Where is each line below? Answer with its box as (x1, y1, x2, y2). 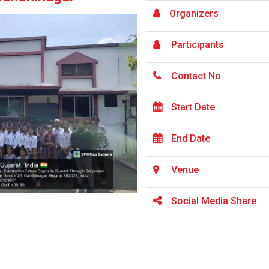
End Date (171, 133, 211, 144)
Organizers (169, 8, 219, 19)
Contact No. (171, 70, 224, 82)
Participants (171, 39, 225, 50)
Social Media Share (171, 195, 257, 207)
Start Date (171, 101, 216, 113)
